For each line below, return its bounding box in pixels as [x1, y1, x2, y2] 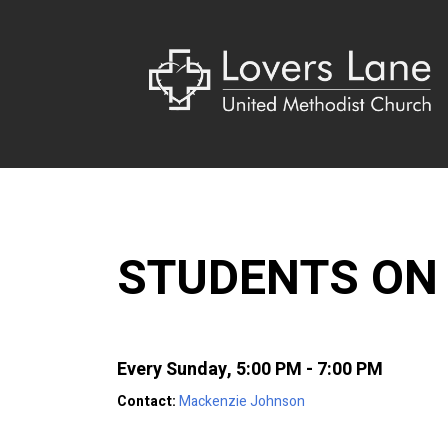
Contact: [117, 391, 179, 413]
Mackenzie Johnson [179, 391, 305, 413]
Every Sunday [117, 355, 227, 383]
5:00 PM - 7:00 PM [236, 355, 383, 383]
